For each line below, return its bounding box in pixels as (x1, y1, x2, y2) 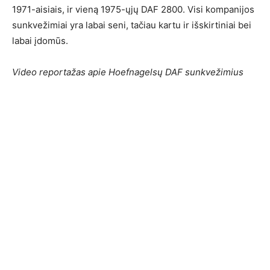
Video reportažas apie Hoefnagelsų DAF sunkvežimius (12, 66, 243, 78)
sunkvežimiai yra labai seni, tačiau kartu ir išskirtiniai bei (12, 19, 251, 31)
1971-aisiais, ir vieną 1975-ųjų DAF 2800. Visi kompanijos (12, 4, 254, 16)
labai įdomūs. (12, 35, 68, 47)
